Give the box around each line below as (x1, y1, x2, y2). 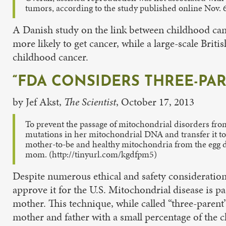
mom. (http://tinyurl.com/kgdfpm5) (25, 148, 157, 160)
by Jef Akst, (13, 94, 64, 109)
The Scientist (64, 94, 116, 109)
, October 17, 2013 (116, 94, 194, 109)
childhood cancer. (13, 49, 88, 64)
